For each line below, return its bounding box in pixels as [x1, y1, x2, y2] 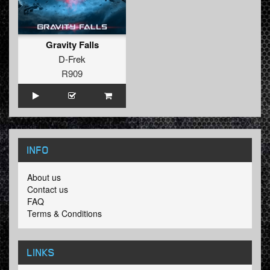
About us [27, 171, 61, 184]
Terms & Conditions [27, 207, 102, 220]
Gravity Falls [45, 38, 99, 52]
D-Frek [58, 52, 86, 66]
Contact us [27, 183, 68, 196]
